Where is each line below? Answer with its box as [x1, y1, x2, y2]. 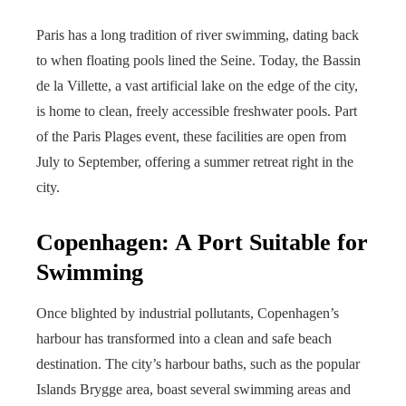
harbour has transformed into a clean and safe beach [36, 330, 332, 346]
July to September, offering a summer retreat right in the [36, 153, 353, 169]
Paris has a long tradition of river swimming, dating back [36, 26, 359, 43]
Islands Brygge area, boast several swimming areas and [36, 381, 351, 397]
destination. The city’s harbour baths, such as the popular [36, 355, 360, 372]
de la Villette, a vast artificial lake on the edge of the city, [36, 77, 358, 93]
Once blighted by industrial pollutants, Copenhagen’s [36, 304, 339, 321]
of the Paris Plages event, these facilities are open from [36, 128, 346, 144]
